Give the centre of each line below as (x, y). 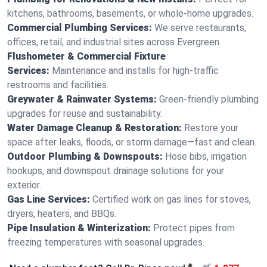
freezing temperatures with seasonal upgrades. (106, 242)
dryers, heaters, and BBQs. (62, 214)
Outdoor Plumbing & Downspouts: (85, 156)
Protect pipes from (194, 228)
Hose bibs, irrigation (206, 156)
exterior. (24, 185)
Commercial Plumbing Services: (80, 28)
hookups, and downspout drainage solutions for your (116, 171)
